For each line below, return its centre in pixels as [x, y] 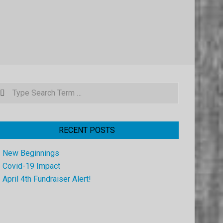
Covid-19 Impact [31, 166]
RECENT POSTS [87, 130]
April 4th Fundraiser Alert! [47, 179]
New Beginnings [31, 153]
